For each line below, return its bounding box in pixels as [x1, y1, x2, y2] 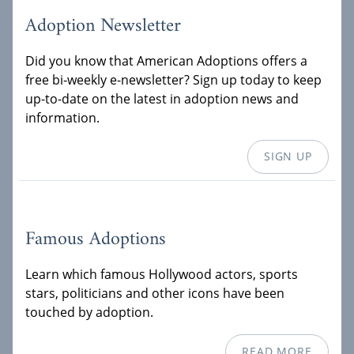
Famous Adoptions [25, 223, 166, 257]
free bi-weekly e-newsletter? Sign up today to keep [25, 70, 322, 88]
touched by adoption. [25, 303, 153, 322]
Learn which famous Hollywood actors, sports [25, 265, 298, 284]
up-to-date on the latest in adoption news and [25, 89, 299, 107]
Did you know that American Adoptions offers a [25, 51, 307, 70]
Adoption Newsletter [25, 9, 181, 43]
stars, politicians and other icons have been [25, 284, 284, 303]
